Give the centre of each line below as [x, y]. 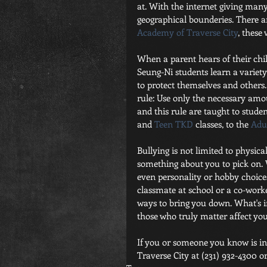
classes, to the [222, 124]
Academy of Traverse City [187, 32]
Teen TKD [174, 124]
